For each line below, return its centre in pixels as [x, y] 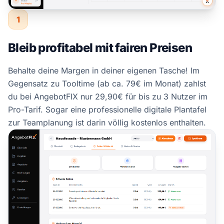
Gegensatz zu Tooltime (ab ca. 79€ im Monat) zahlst [107, 84]
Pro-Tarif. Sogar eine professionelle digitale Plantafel [107, 110]
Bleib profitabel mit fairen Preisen [100, 48]
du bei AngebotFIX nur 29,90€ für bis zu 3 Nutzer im [108, 97]
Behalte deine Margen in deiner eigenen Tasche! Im [104, 71]
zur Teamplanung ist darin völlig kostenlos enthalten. [107, 123]
